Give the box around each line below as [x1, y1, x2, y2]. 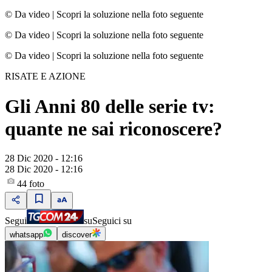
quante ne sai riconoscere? [5, 117, 222, 140]
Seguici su [92, 216, 132, 226]
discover [62, 230, 92, 240]
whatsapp [10, 230, 43, 240]
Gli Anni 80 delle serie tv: [5, 95, 215, 117]
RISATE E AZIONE [5, 71, 86, 82]
